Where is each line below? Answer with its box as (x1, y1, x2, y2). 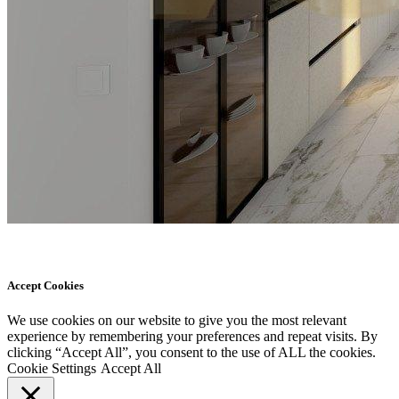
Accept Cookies (7, 279, 84, 293)
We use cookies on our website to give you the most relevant (7, 313, 346, 329)
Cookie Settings (7, 361, 96, 377)
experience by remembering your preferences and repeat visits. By (7, 329, 378, 345)
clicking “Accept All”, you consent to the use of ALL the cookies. (7, 345, 376, 361)
